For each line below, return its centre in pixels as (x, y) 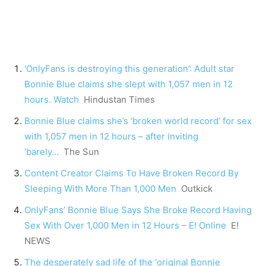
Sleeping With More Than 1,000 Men (100, 189)
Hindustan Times (119, 100)
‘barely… (42, 152)
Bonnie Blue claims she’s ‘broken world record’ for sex (138, 121)
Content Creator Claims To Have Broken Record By (132, 173)
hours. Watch (52, 100)
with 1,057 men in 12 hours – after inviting (111, 137)
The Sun (81, 152)
